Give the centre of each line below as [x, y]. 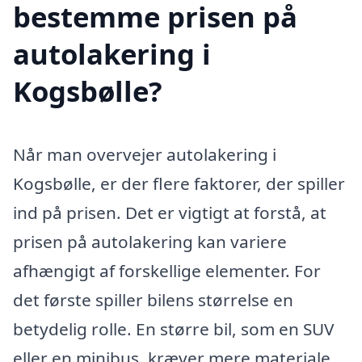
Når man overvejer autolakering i [145, 155]
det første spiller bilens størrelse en [153, 300]
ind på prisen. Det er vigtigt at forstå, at [170, 213]
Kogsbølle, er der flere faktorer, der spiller [179, 184]
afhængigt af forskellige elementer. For [167, 271]
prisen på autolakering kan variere [150, 242]
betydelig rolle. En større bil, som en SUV [173, 329]
